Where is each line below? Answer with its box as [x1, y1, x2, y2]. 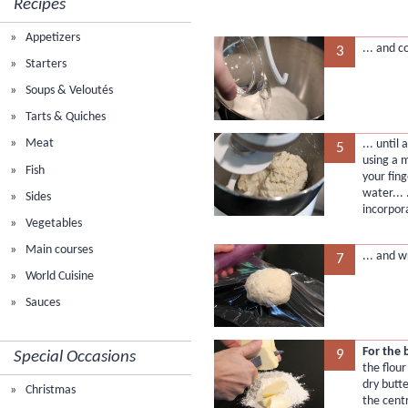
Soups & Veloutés [23, 83, 114, 97]
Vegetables [23, 216, 83, 230]
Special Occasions [14, 349, 137, 367]
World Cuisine [23, 270, 95, 284]
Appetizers [23, 30, 81, 45]
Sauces [23, 296, 61, 311]
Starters [23, 56, 67, 71]
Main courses [23, 243, 94, 258]
